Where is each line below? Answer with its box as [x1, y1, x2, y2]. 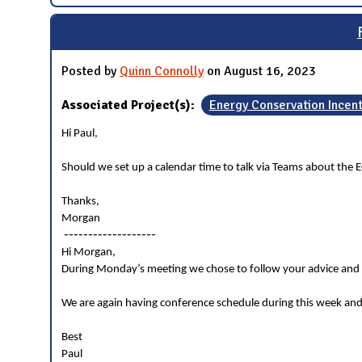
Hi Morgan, [61, 246, 116, 259]
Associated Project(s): [61, 96, 198, 113]
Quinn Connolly [120, 62, 204, 79]
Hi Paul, [61, 127, 98, 140]
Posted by [61, 62, 120, 79]
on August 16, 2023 [204, 62, 316, 79]
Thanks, [61, 195, 99, 208]
